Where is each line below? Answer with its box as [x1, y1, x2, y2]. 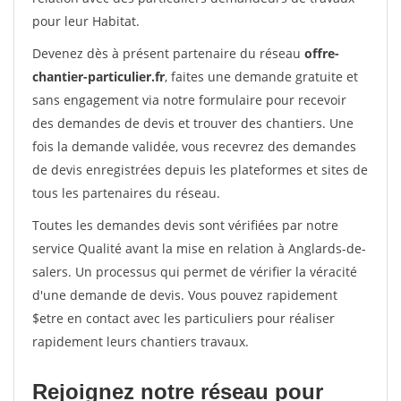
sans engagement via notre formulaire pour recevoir [32, 91, 346, 108]
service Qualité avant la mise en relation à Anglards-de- [32, 240, 366, 257]
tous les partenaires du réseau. [32, 184, 220, 201]
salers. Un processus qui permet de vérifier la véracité [32, 263, 357, 280]
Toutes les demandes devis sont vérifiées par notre [32, 217, 338, 234]
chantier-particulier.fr [32, 68, 165, 85]
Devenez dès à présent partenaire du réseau [32, 45, 304, 62]
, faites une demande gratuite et [165, 68, 358, 85]
